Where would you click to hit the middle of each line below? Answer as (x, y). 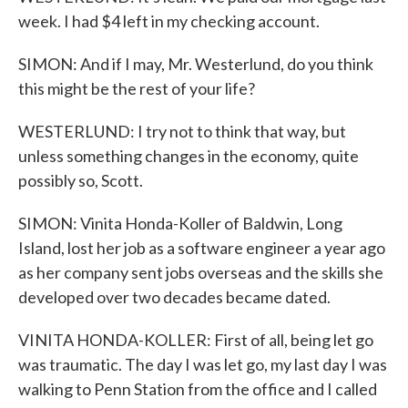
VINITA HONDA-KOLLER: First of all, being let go (196, 340)
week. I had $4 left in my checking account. (169, 21)
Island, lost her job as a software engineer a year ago (202, 248)
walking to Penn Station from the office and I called (198, 389)
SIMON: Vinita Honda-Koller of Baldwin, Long (180, 223)
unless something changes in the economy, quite (189, 156)
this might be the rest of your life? (137, 88)
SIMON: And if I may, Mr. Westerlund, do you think (196, 64)
